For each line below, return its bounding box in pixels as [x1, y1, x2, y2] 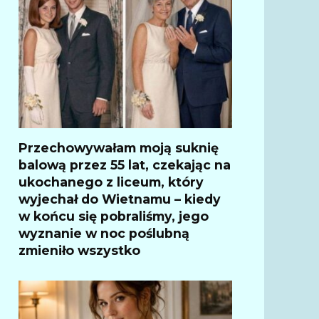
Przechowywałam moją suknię [19, 140, 219, 155]
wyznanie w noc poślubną [19, 225, 189, 241]
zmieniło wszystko [19, 242, 140, 258]
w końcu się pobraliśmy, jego [19, 208, 209, 224]
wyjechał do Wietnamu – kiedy [19, 191, 221, 206]
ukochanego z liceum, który [19, 174, 204, 189]
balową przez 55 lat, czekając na [19, 157, 231, 172]
